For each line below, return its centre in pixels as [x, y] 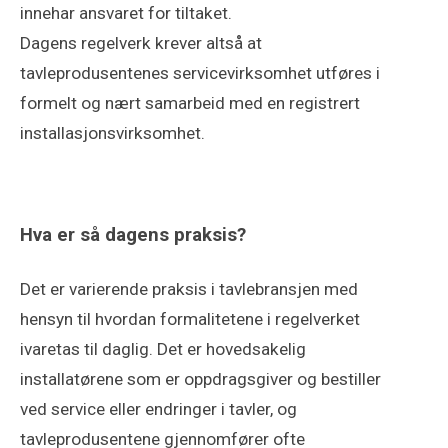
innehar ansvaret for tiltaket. [126, 12]
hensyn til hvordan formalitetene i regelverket [190, 319]
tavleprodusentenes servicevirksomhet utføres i [200, 72]
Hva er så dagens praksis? [133, 234]
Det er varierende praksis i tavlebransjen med [189, 289]
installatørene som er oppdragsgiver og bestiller [200, 379]
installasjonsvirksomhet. [112, 132]
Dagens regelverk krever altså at [141, 42]
